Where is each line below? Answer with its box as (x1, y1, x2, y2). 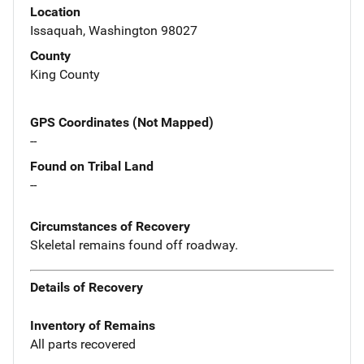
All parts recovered (30, 336, 136, 353)
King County (30, 66, 100, 82)
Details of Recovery (30, 279, 143, 296)
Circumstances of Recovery (30, 218, 190, 234)
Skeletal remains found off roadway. (30, 236, 238, 253)
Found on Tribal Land (30, 158, 154, 174)
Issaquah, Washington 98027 (30, 22, 197, 38)
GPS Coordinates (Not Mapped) (30, 114, 214, 130)
